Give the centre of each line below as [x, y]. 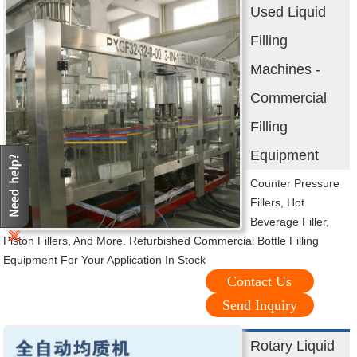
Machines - [286, 70]
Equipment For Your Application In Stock [105, 260]
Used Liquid [288, 12]
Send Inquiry [259, 306]
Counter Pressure [295, 184]
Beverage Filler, [290, 222]
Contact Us [260, 282]
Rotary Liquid [293, 346]
